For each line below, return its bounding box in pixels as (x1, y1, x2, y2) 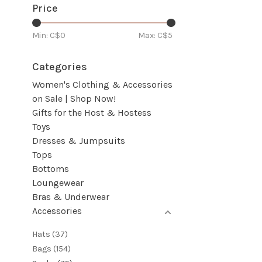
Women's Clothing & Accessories (32, 79, 173, 90)
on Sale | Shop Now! (32, 93, 116, 104)
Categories (32, 60, 87, 73)
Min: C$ (32, 30, 60, 40)
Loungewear (32, 177, 84, 188)
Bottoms (32, 163, 69, 174)
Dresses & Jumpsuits (32, 135, 125, 146)
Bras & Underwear (32, 191, 109, 202)
